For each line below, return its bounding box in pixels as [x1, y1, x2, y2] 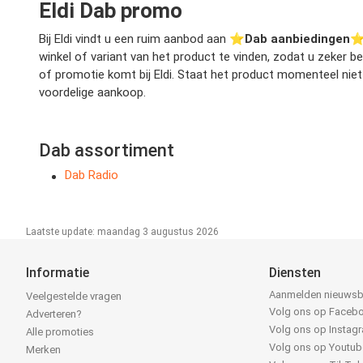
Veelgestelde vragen [26, 290, 122, 303]
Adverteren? [26, 308, 82, 321]
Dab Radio [65, 168, 118, 183]
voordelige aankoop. [39, 85, 146, 100]
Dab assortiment [39, 140, 174, 161]
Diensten [269, 265, 322, 281]
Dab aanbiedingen [245, 32, 350, 47]
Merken [26, 344, 61, 357]
